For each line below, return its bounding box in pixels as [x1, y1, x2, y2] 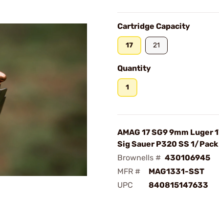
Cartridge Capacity [117, 22, 190, 31]
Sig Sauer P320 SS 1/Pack [117, 139, 218, 149]
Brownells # [117, 153, 161, 162]
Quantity [117, 64, 151, 73]
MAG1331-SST [149, 167, 204, 176]
